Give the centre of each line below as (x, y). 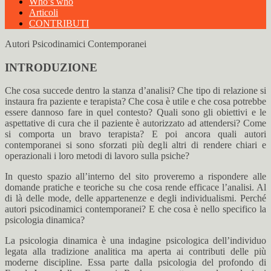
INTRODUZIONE (51, 67)
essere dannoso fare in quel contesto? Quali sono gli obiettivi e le (135, 113)
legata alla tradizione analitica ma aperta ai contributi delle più (135, 252)
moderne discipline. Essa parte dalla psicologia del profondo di (135, 263)
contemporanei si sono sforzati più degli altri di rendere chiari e (135, 145)
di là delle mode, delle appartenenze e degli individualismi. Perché (135, 198)
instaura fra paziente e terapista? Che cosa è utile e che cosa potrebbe (135, 102)
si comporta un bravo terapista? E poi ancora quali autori (135, 134)
